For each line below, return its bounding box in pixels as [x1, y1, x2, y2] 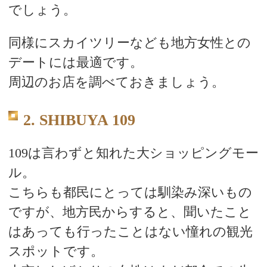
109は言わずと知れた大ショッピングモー [8, 145, 259, 161]
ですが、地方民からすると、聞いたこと [8, 204, 252, 220]
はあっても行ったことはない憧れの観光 [8, 224, 253, 240]
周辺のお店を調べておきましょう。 [8, 74, 225, 89]
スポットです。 [8, 244, 104, 259]
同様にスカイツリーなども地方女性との [8, 35, 251, 50]
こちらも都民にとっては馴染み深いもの [8, 185, 252, 200]
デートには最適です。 [8, 54, 143, 70]
